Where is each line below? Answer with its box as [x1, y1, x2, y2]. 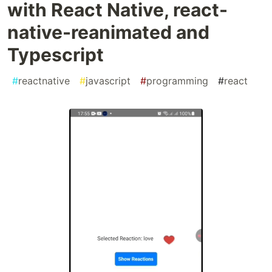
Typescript [7, 44, 104, 66]
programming [146, 75, 208, 87]
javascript [86, 75, 131, 87]
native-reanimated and [7, 21, 209, 44]
